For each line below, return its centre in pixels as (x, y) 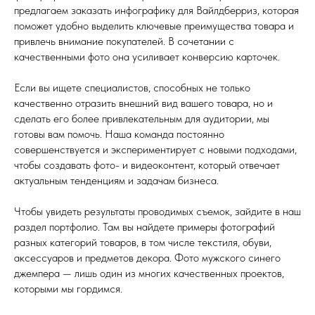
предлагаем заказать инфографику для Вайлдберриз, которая (156, 10)
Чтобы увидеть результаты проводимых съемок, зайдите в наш (157, 211)
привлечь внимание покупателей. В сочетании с (124, 41)
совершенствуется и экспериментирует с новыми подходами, (155, 149)
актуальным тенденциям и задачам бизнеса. (116, 180)
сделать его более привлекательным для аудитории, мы (142, 118)
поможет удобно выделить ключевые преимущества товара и (154, 26)
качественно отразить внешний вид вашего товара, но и (143, 103)
